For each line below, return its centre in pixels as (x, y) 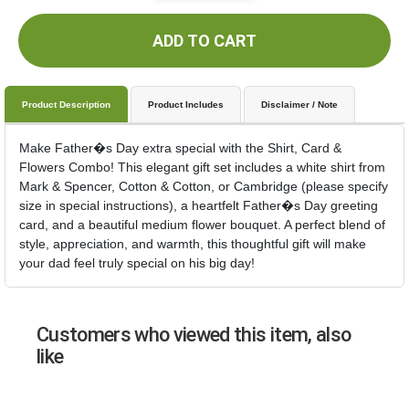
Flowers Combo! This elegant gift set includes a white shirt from (202, 167)
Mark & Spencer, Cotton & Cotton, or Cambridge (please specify (204, 186)
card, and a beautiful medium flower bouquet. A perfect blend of (202, 225)
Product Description (66, 105)
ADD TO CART (204, 41)
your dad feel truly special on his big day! (137, 263)
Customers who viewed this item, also (194, 335)
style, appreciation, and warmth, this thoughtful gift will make (193, 244)
